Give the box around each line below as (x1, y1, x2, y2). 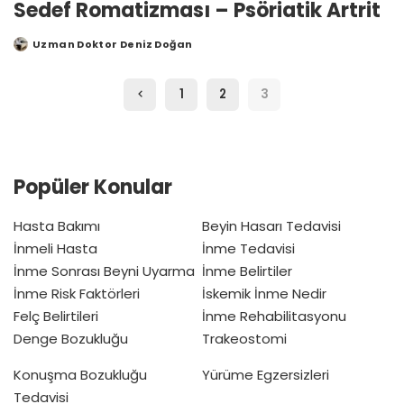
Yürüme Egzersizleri (202, 364, 329, 384)
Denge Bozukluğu (14, 328, 128, 348)
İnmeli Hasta (14, 238, 97, 258)
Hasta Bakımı (14, 216, 100, 235)
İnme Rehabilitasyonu (202, 306, 346, 326)
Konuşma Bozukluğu (14, 364, 147, 384)
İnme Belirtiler (202, 261, 292, 280)
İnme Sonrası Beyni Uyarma (14, 261, 195, 280)
